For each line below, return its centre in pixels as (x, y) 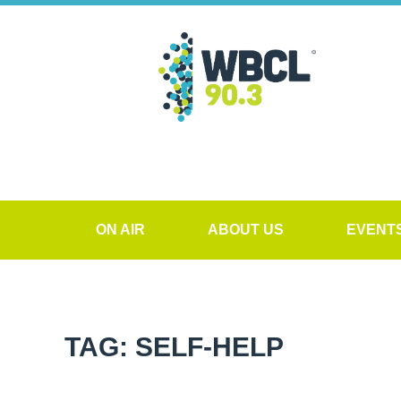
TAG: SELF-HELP (174, 347)
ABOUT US (246, 230)
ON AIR (120, 230)
